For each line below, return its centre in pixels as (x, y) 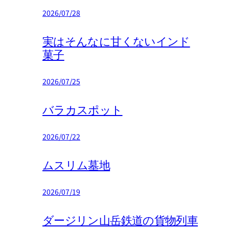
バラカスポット (83, 111)
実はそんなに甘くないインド (116, 42)
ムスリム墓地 (76, 166)
